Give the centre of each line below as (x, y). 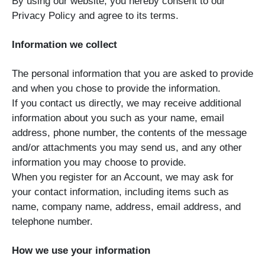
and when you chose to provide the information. (116, 89)
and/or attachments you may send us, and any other (127, 148)
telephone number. (54, 222)
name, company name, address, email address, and (126, 207)
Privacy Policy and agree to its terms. (97, 16)
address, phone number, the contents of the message (129, 133)
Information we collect (66, 45)
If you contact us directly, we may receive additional (127, 104)
